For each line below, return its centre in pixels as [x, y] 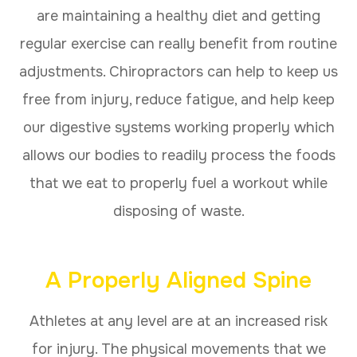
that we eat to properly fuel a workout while [178, 183]
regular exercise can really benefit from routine [178, 43]
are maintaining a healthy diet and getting [178, 16]
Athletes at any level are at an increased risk [178, 321]
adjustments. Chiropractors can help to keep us [178, 71]
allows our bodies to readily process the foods [178, 155]
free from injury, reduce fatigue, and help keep [178, 99]
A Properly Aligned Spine [178, 280]
